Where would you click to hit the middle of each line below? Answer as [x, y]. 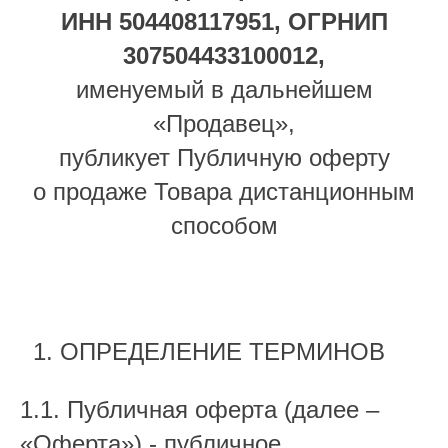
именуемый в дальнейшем [224, 89]
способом [224, 225]
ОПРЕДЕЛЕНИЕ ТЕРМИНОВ [222, 351]
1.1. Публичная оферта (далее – [199, 409]
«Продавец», [224, 123]
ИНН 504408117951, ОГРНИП [224, 21]
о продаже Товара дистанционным [224, 191]
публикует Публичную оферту [224, 157]
